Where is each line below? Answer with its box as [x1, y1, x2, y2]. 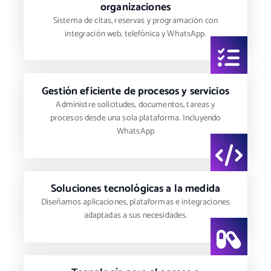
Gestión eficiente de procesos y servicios [42, 82, 229, 100]
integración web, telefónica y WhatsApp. [65, 27, 206, 41]
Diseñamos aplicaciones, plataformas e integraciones [41, 195, 230, 210]
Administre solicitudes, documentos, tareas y [56, 97, 215, 112]
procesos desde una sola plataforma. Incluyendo [50, 111, 221, 125]
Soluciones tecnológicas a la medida [51, 180, 220, 198]
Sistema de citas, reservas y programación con [53, 13, 218, 28]
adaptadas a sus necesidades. [83, 209, 188, 223]
